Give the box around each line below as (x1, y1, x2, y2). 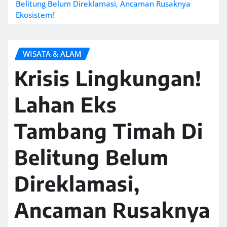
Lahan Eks (14, 92, 117, 118)
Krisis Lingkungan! (14, 65, 202, 91)
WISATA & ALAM (23, 48, 82, 59)
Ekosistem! (16, 9, 54, 20)
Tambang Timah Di (14, 118, 203, 144)
